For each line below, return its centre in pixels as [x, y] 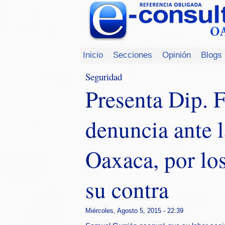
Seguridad [104, 77]
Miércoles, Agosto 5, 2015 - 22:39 [134, 210]
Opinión [177, 55]
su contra [127, 189]
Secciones [133, 55]
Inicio [93, 55]
